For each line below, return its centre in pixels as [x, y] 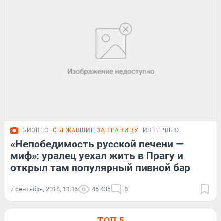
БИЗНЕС [36, 130]
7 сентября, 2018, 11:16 [44, 189]
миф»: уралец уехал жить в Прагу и [97, 156]
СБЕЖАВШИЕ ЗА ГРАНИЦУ [96, 130]
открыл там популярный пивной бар [100, 168]
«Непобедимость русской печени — [97, 144]
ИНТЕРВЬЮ [161, 130]
